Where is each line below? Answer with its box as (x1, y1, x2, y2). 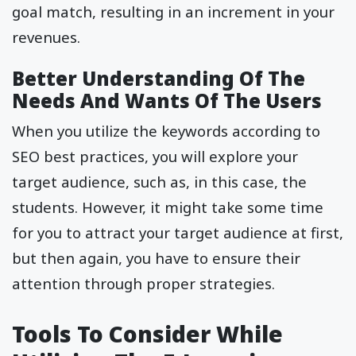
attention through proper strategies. (12, 273, 275, 294)
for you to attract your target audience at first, (12, 222, 343, 243)
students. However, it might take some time (12, 197, 323, 218)
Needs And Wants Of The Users (12, 87, 322, 114)
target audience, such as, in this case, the (12, 172, 307, 192)
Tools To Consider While (12, 319, 283, 350)
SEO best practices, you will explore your (12, 146, 298, 167)
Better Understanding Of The (12, 65, 305, 92)
